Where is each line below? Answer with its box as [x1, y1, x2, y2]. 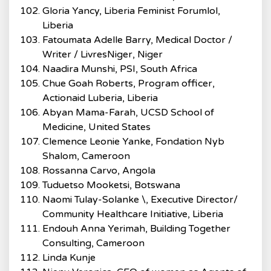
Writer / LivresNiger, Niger [42, 48, 163, 60]
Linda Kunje [42, 252, 96, 264]
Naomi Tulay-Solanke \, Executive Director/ [42, 194, 238, 206]
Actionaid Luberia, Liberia [42, 92, 158, 104]
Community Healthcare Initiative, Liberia [42, 208, 223, 220]
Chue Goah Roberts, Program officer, [42, 77, 215, 90]
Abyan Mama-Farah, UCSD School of [42, 106, 214, 119]
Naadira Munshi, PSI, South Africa [42, 63, 197, 75]
